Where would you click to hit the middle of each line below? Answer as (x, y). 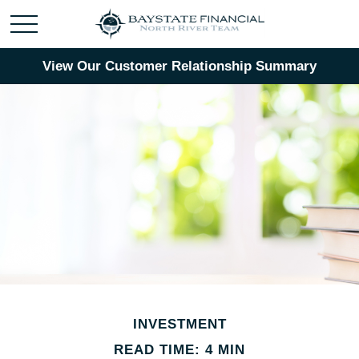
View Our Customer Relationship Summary (179, 66)
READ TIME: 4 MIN (179, 350)
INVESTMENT (179, 324)
